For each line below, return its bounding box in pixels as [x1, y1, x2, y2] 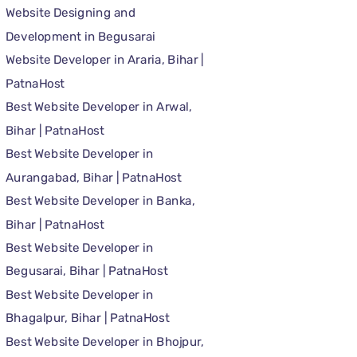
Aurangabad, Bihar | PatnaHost [5, 170, 181, 185]
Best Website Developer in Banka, [5, 193, 194, 208]
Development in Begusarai [5, 29, 155, 44]
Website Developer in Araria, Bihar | [5, 53, 204, 68]
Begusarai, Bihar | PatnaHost [5, 264, 167, 279]
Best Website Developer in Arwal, [5, 100, 192, 115]
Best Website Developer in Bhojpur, [5, 334, 204, 349]
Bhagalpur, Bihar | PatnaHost [5, 311, 169, 326]
